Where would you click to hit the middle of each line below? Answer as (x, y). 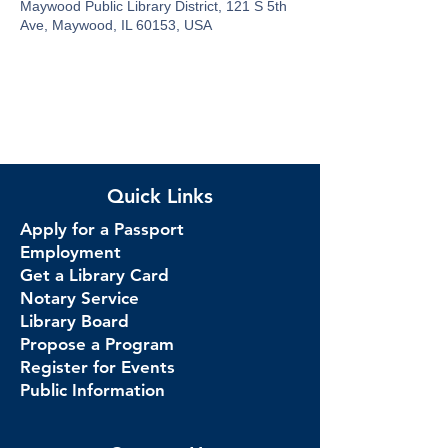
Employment (70, 252)
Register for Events (97, 367)
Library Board (74, 321)
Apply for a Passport (102, 229)
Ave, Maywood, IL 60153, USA (116, 25)
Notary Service (79, 298)
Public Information (92, 390)
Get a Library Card (94, 275)
